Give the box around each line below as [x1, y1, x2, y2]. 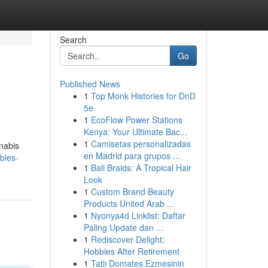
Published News [59, 78, 120, 90]
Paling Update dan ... [83, 221, 163, 233]
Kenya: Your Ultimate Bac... [83, 126, 187, 138]
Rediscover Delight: [90, 233, 165, 245]
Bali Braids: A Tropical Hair [90, 162, 191, 173]
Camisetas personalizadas [90, 138, 191, 150]
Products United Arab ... [83, 197, 174, 209]
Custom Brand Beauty [90, 185, 174, 197]
